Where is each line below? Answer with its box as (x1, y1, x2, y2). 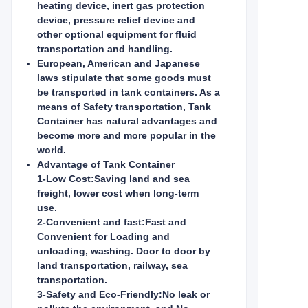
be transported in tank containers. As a (37, 87, 220, 98)
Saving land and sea (94, 173, 190, 184)
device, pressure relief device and (37, 14, 195, 25)
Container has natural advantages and (37, 115, 217, 126)
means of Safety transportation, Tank (37, 101, 211, 112)
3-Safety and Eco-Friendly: (37, 289, 162, 300)
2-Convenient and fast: (37, 217, 145, 228)
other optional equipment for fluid (37, 29, 197, 40)
